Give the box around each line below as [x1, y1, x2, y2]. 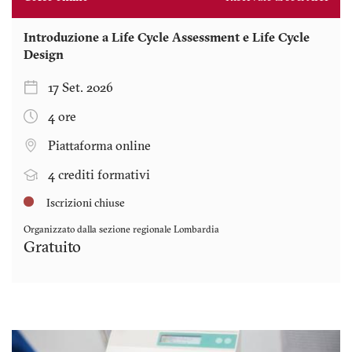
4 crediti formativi [48, 170, 150, 183]
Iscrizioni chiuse [44, 198, 125, 211]
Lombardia [174, 225, 219, 236]
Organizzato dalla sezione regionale [24, 225, 174, 236]
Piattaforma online [48, 141, 151, 154]
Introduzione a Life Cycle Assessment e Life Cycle [24, 32, 310, 46]
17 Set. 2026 [48, 82, 113, 96]
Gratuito [24, 240, 81, 257]
